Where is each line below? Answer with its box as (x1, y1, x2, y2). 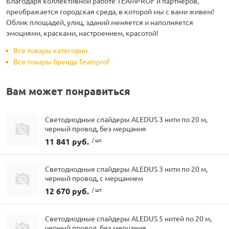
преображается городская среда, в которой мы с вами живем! (6, 7, 214, 16)
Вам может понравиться (6, 84, 130, 98)
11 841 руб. (45, 135, 89, 147)
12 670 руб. (45, 185, 89, 196)
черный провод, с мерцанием (45, 173, 143, 182)
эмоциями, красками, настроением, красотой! (6, 28, 158, 38)
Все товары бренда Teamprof (13, 57, 109, 66)
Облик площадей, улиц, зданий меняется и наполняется (6, 17, 193, 27)
